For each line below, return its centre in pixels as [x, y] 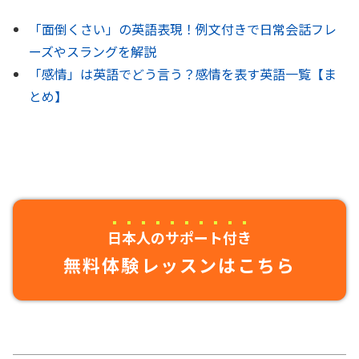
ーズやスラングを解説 [93, 52]
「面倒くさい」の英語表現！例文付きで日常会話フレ [183, 29]
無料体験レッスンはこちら [179, 265]
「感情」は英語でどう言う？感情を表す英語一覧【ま [183, 74]
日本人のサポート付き [179, 238]
